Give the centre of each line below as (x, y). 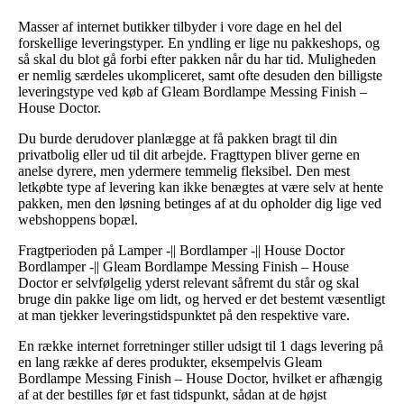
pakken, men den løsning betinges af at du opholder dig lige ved (200, 203)
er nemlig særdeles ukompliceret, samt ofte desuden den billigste (200, 75)
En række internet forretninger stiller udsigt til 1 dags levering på (201, 345)
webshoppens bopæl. (78, 219)
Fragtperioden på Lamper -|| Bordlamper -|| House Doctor (181, 250)
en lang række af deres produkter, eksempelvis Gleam (170, 362)
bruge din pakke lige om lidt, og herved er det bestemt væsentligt (202, 298)
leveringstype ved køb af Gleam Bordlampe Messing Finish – (193, 91)
